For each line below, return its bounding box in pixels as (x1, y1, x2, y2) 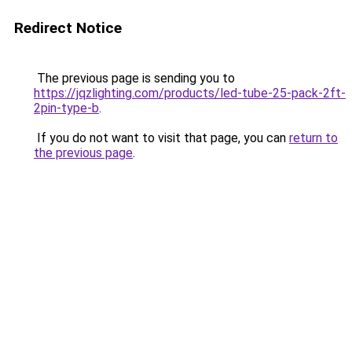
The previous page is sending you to (34, 71, 235, 86)
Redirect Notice (14, 19, 122, 37)
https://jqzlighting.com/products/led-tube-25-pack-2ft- (34, 86, 346, 101)
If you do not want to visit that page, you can (34, 130, 289, 145)
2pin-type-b (34, 101, 99, 115)
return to (289, 130, 338, 145)
